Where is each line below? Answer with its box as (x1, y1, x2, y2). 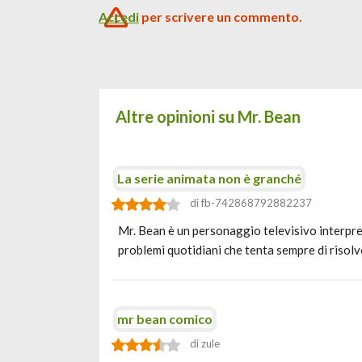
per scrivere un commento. (139, 9, 302, 24)
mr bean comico (117, 311, 213, 326)
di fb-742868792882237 (190, 196, 312, 209)
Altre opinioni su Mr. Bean (116, 107, 301, 126)
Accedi (99, 9, 139, 24)
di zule (190, 337, 220, 350)
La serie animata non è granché (117, 170, 301, 186)
